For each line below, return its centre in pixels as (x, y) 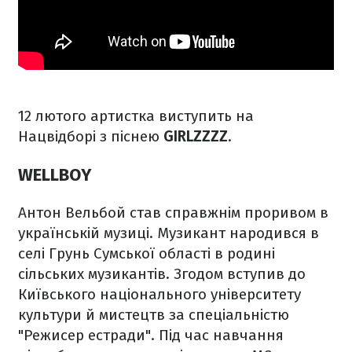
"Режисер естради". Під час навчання (151, 335)
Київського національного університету (159, 294)
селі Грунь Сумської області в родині (147, 253)
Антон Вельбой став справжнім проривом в (173, 212)
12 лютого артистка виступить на (136, 116)
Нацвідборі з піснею (91, 137)
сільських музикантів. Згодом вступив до (162, 273)
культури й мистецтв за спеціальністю (154, 314)
